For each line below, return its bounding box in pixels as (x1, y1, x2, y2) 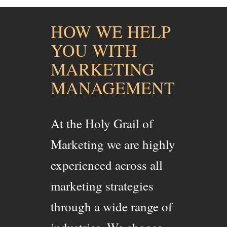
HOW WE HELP (51, 19, 171, 43)
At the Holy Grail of (51, 115, 153, 132)
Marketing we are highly (51, 136, 175, 153)
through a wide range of (51, 198, 172, 215)
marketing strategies (51, 177, 154, 195)
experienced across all (51, 157, 163, 174)
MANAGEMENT (51, 75, 175, 99)
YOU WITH (51, 38, 137, 62)
